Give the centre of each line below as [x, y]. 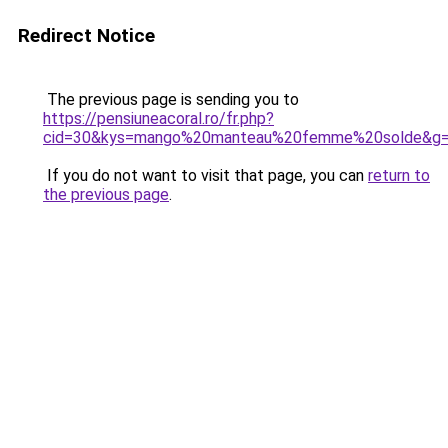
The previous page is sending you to [171, 99]
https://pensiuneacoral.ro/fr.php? [158, 118]
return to [399, 175]
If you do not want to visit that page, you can [205, 175]
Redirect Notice [86, 35]
